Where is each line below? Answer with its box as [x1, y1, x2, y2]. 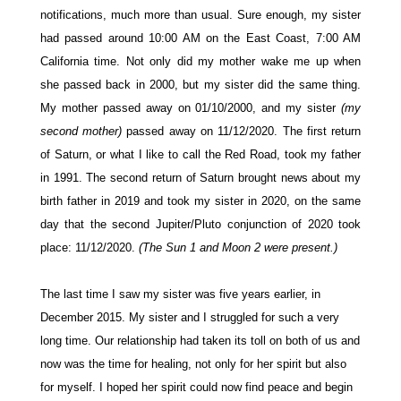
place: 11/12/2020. [39, 240, 139, 254]
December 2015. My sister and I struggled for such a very [39, 310, 339, 324]
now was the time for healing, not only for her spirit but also [39, 356, 346, 371]
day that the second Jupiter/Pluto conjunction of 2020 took [39, 217, 362, 231]
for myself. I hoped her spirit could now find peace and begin [39, 380, 353, 394]
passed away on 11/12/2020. [122, 124, 283, 138]
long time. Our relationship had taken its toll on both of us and [39, 333, 360, 347]
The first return [282, 124, 362, 138]
